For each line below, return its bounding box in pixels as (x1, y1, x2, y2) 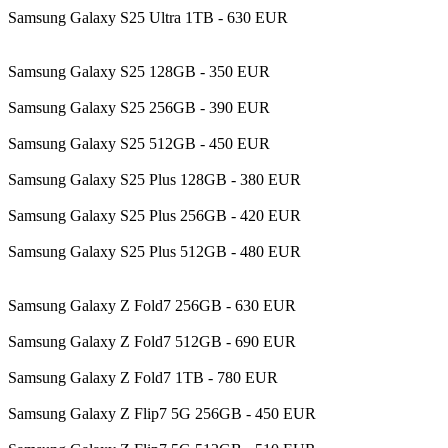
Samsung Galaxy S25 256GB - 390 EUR (8, 98, 270, 116)
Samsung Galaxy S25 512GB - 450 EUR (8, 134, 270, 152)
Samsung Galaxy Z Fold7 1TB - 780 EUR (8, 368, 278, 386)
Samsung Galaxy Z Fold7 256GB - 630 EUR (8, 296, 296, 314)
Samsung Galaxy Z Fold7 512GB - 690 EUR (8, 332, 296, 350)
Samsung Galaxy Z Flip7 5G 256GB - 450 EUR (8, 404, 316, 422)
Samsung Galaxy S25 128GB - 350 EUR (8, 62, 270, 80)
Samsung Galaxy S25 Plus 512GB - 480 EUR (8, 242, 301, 260)
